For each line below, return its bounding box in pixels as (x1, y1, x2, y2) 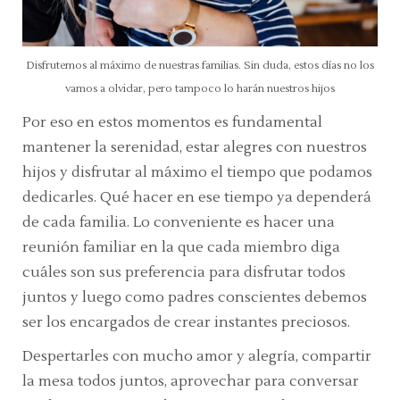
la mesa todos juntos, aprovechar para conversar (22, 372, 359, 391)
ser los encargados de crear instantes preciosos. (22, 313, 350, 332)
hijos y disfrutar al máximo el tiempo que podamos (22, 163, 372, 182)
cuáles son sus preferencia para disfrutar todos (22, 263, 346, 282)
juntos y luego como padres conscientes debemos (22, 288, 367, 307)
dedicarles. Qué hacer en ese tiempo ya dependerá (22, 188, 371, 207)
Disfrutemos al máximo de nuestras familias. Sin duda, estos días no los (26, 59, 374, 73)
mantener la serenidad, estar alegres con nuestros (22, 138, 367, 157)
